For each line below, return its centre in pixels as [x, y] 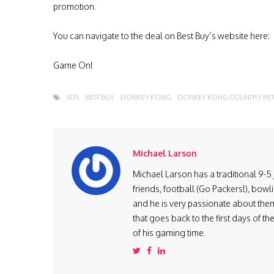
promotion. [75, 7]
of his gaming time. [169, 233]
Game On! [73, 65]
